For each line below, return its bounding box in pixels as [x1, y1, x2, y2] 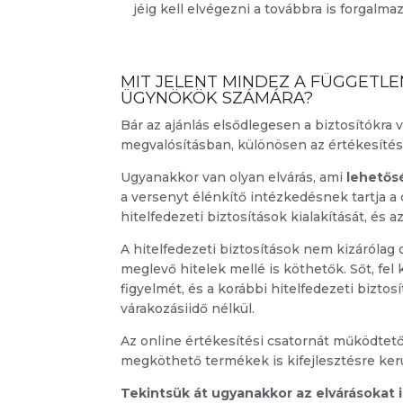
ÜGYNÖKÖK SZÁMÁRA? [121, 88, 314, 109]
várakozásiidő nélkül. [121, 300, 255, 318]
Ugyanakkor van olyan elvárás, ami [121, 169, 347, 186]
